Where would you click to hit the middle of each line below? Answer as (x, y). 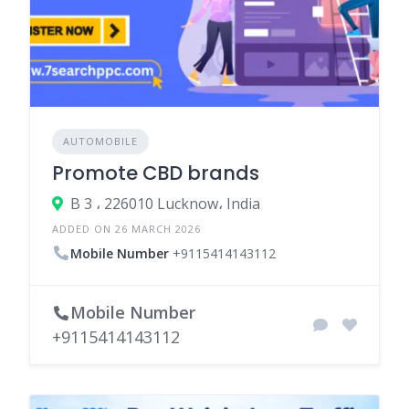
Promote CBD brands (156, 173)
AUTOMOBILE (100, 141)
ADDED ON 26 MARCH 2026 (126, 228)
